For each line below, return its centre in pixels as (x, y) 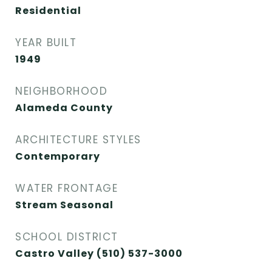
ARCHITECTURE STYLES (78, 140)
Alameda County (64, 108)
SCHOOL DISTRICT (67, 237)
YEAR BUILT (46, 42)
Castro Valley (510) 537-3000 (99, 253)
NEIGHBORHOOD (61, 91)
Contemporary (58, 156)
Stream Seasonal (64, 205)
